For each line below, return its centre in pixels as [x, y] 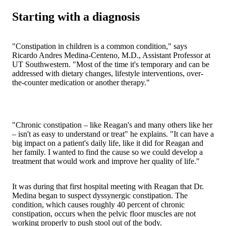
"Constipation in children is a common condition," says [100, 46]
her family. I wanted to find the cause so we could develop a [107, 152]
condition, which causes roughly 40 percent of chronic [98, 204]
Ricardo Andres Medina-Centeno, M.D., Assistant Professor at [111, 55]
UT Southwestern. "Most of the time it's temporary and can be [111, 64]
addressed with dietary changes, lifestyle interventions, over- [108, 73]
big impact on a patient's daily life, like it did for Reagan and [108, 143]
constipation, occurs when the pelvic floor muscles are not [104, 213]
